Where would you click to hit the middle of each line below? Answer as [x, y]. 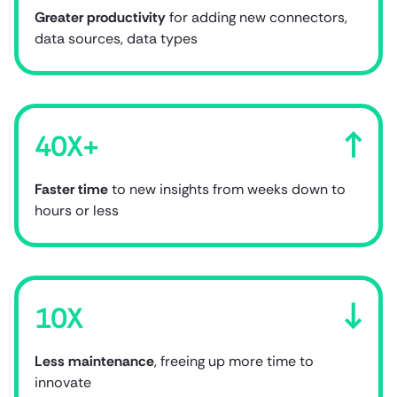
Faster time [71, 189]
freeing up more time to [237, 361]
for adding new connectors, [257, 17]
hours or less [77, 210]
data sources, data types [116, 38]
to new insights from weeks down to [227, 189]
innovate [63, 382]
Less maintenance [94, 361]
